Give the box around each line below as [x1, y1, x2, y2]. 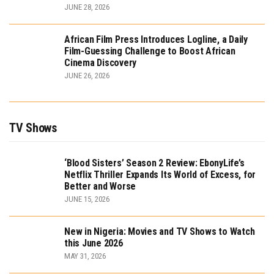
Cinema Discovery [64, 57, 137, 69]
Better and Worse [64, 180, 136, 193]
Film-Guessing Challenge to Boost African [64, 45, 235, 57]
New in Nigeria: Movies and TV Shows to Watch [64, 226, 255, 238]
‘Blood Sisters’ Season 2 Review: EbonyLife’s [64, 157, 245, 169]
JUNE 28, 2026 [64, 2, 109, 12]
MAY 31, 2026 [64, 251, 106, 261]
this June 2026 [64, 237, 123, 250]
